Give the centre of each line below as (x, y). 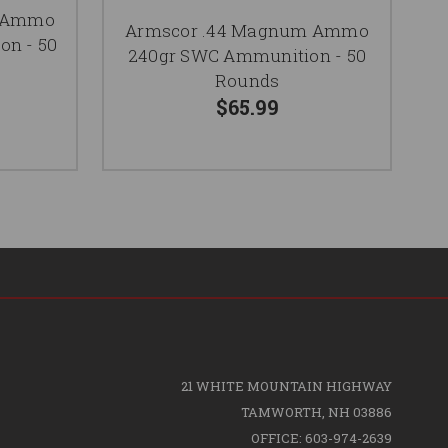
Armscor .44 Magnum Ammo (247, 30)
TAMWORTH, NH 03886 (316, 411)
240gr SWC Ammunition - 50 (247, 55)
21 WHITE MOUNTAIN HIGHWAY (286, 385)
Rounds (247, 80)
